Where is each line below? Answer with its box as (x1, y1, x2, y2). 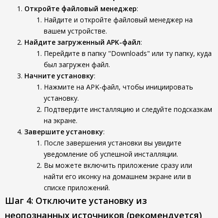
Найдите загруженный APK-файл (24, 37, 141, 47)
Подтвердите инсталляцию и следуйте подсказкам (44, 105, 212, 114)
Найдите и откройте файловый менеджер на (44, 15, 193, 24)
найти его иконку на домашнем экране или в (44, 172, 191, 181)
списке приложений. (44, 183, 110, 192)
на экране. (44, 116, 77, 125)
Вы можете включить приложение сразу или (44, 161, 192, 170)
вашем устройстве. (44, 26, 107, 36)
